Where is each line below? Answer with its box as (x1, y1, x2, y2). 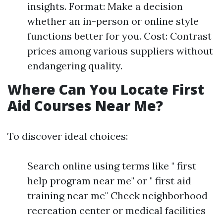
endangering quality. (27, 59, 122, 72)
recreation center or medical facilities (27, 204, 206, 217)
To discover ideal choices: (7, 130, 128, 142)
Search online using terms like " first (27, 160, 196, 172)
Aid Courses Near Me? (7, 96, 163, 115)
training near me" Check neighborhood (27, 189, 208, 202)
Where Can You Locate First (7, 80, 204, 99)
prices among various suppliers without (27, 45, 213, 57)
